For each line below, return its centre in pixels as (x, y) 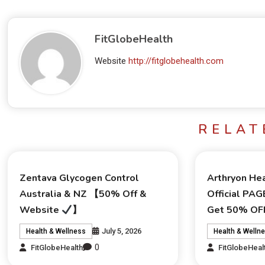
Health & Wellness (56, 232)
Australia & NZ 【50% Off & (83, 194)
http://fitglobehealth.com (176, 61)
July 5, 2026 (121, 231)
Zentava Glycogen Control (79, 178)
